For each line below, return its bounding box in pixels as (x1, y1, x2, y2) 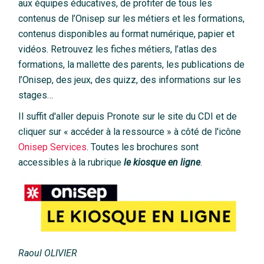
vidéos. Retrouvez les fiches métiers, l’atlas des (18, 43, 217, 55)
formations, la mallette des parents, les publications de (18, 58, 245, 70)
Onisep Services (18, 141, 87, 153)
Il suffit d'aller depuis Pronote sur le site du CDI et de (18, 110, 237, 122)
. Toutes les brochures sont (87, 141, 199, 153)
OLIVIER (42, 247, 78, 259)
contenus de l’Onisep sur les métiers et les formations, (18, 12, 245, 24)
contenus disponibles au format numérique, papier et (18, 28, 235, 39)
